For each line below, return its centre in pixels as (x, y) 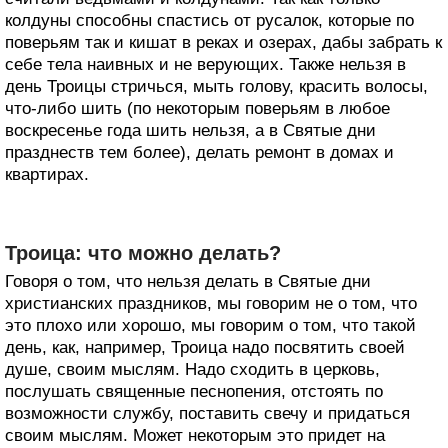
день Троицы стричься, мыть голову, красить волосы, (216, 86)
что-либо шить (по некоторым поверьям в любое (197, 108)
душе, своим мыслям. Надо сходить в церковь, (192, 369)
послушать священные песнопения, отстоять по (194, 391)
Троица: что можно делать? (143, 253)
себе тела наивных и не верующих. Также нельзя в (205, 64)
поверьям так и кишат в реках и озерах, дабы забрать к (223, 42)
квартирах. (47, 174)
